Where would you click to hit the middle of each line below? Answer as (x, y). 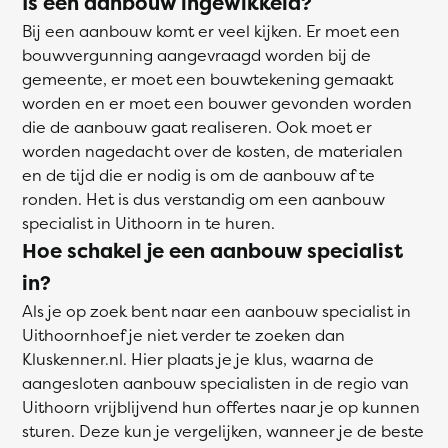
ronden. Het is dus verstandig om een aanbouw (203, 199)
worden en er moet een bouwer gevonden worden (217, 103)
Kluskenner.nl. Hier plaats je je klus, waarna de (198, 359)
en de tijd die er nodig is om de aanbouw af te (198, 175)
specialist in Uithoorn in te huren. (148, 223)
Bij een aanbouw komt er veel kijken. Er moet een (211, 31)
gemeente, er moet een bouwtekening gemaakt (207, 79)
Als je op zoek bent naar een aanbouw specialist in (216, 311)
